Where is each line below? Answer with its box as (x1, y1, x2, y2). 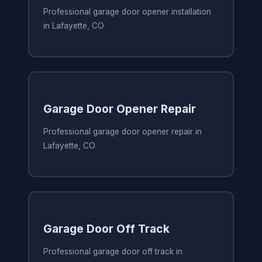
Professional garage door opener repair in (43, 127, 202, 137)
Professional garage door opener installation (43, 7, 211, 17)
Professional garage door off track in (43, 247, 182, 257)
